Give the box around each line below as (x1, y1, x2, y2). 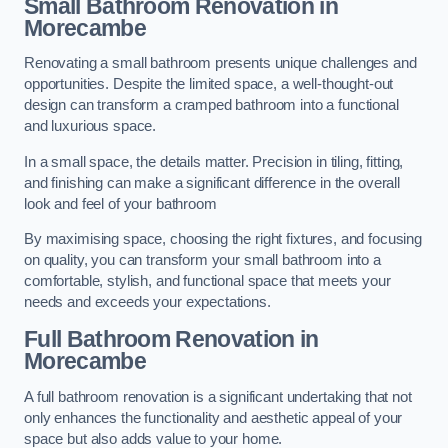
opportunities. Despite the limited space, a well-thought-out (24, 76, 394, 93)
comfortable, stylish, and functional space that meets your (24, 273, 391, 290)
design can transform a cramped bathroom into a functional (24, 97, 399, 114)
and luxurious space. (24, 118, 157, 135)
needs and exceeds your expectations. (24, 294, 271, 311)
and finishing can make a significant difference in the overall (24, 174, 400, 191)
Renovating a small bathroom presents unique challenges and (24, 55, 417, 72)
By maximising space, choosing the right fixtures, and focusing (24, 231, 422, 248)
